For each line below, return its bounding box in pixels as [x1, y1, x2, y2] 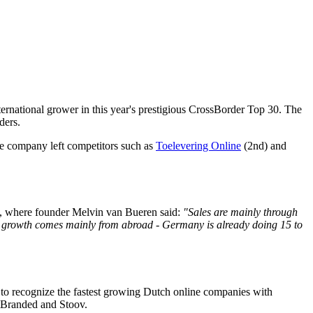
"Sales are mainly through [183, 206, 298, 219]
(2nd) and [241, 139, 286, 152]
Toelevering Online [156, 139, 241, 152]
